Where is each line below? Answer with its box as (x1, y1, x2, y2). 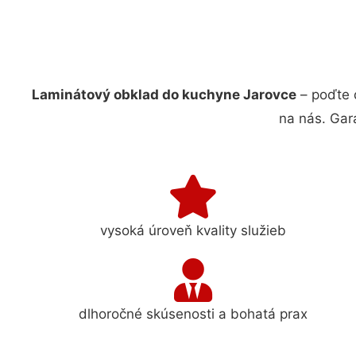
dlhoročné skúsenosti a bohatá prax (79, 305, 308, 322)
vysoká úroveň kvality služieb (100, 222, 287, 238)
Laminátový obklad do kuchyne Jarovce (32, 87, 296, 103)
